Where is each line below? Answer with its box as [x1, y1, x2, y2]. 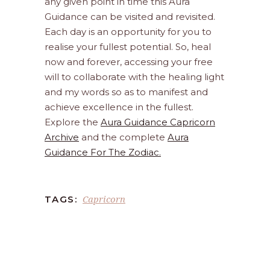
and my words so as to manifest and [45, 86, 208, 98]
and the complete [79, 131, 168, 143]
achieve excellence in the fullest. [45, 101, 193, 113]
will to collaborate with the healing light [45, 71, 224, 83]
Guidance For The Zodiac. [45, 146, 161, 159]
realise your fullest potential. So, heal [45, 41, 211, 53]
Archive [45, 131, 79, 143]
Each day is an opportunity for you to [45, 26, 212, 38]
